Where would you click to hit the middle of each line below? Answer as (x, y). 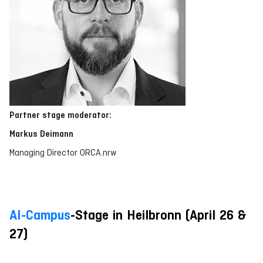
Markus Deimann (41, 134)
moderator (88, 115)
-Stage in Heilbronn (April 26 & (158, 215)
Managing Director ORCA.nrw (63, 152)
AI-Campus (40, 215)
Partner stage (38, 115)
